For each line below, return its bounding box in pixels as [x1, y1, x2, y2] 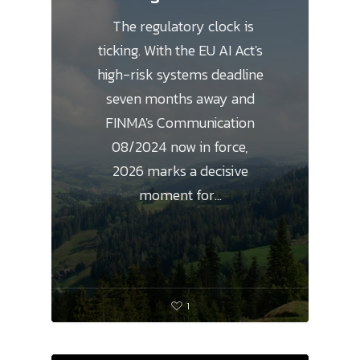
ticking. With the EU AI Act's [97, 39, 263, 62]
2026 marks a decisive [112, 160, 248, 182]
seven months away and [105, 88, 255, 110]
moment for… [138, 184, 222, 207]
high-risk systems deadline [96, 63, 264, 86]
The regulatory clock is [106, 15, 254, 38]
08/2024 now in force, [112, 136, 248, 158]
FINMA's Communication [105, 112, 255, 134]
